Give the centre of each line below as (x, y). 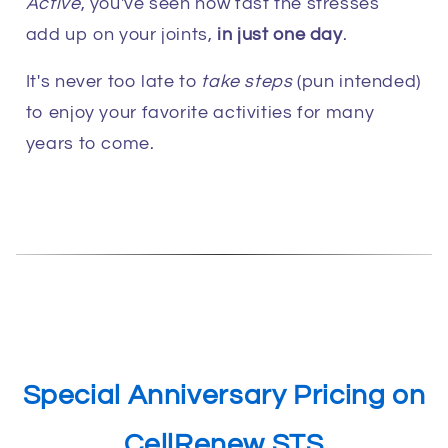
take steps (247, 82)
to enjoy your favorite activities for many (200, 113)
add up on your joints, (121, 35)
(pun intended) (357, 82)
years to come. (90, 144)
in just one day (280, 35)
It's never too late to (113, 82)
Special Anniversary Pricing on (224, 396)
